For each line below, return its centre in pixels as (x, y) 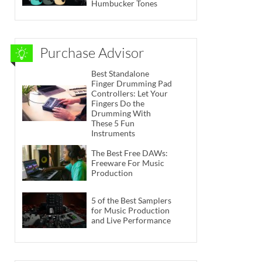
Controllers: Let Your (130, 94)
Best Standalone (120, 74)
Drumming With (121, 113)
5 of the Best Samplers (131, 201)
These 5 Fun (113, 123)
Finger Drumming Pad (132, 84)
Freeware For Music (128, 163)
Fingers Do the (118, 104)
